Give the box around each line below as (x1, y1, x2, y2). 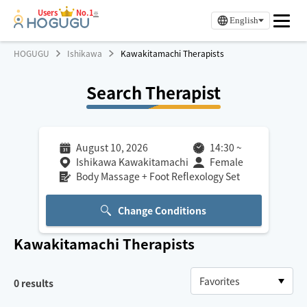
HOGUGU (14, 47, 49, 59)
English (230, 15, 258, 25)
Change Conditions (118, 204, 207, 217)
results (19, 276, 53, 290)
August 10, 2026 (75, 140, 148, 154)
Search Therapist (86, 80, 221, 104)
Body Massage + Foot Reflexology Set (75, 169, 240, 183)
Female (209, 155, 243, 169)
